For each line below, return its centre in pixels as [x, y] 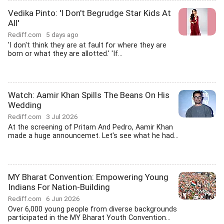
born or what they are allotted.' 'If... [65, 54]
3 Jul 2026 [62, 116]
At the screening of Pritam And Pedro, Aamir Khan [90, 127]
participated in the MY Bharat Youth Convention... [89, 218]
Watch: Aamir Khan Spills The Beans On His [89, 95]
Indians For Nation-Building [59, 187]
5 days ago [62, 34]
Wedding [25, 105]
